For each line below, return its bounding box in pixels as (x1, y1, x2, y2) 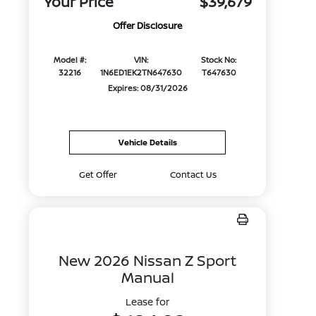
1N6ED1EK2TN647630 (99, 67, 182, 78)
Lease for (125, 295, 170, 308)
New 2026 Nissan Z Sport (59, 250, 237, 270)
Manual (121, 267, 174, 287)
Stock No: (201, 54, 237, 66)
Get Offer (78, 169, 117, 181)
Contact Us (169, 169, 217, 181)
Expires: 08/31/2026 (107, 83, 188, 94)
